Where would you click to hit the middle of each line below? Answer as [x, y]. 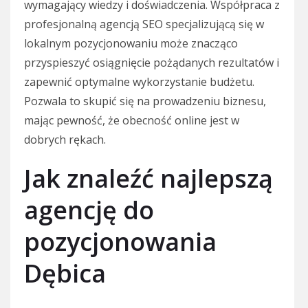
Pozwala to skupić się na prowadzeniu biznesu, [145, 101]
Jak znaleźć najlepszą [148, 179]
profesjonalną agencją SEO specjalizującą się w [144, 24]
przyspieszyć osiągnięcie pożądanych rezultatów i [152, 63]
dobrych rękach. [65, 140]
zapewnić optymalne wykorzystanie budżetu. [139, 82]
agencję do [89, 210]
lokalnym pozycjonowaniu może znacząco [131, 44]
